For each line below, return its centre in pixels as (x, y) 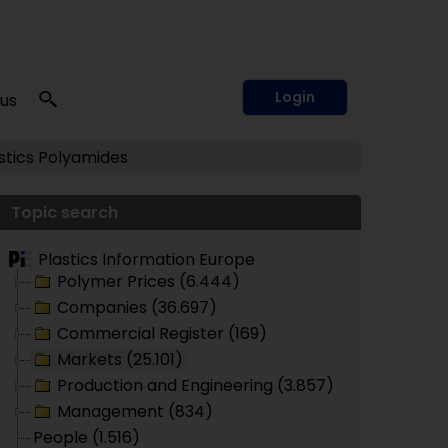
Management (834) (135, 411)
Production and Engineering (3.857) (195, 385)
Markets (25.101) (120, 359)
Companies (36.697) (137, 307)
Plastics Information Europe (146, 259)
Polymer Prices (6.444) (148, 281)
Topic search (64, 212)
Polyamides (82, 157)
